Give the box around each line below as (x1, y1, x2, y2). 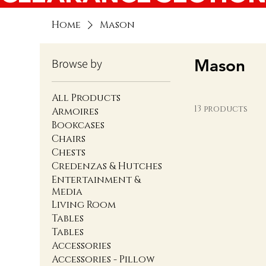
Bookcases (52, 119, 105, 132)
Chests (52, 146, 86, 160)
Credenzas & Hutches (52, 160, 163, 173)
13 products (194, 103, 248, 115)
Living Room (52, 198, 116, 212)
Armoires (52, 105, 99, 119)
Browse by (52, 56, 103, 72)
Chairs (52, 132, 86, 146)
